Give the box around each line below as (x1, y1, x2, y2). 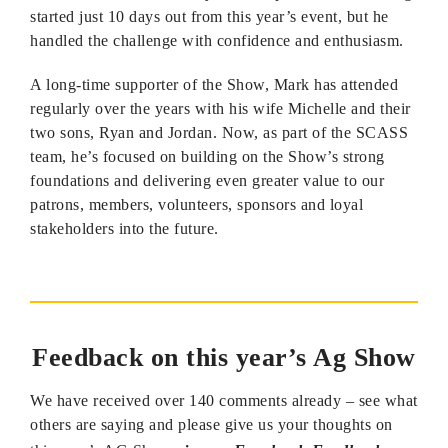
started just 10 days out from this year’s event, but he (30, 8, 389, 25)
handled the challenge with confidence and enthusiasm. (30, 32, 404, 49)
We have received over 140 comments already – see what (30, 392, 418, 409)
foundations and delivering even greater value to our (30, 172, 384, 189)
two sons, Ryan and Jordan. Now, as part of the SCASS (30, 124, 408, 141)
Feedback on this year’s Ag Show (32, 343, 416, 372)
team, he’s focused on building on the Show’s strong (30, 148, 385, 165)
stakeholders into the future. (30, 220, 219, 237)
